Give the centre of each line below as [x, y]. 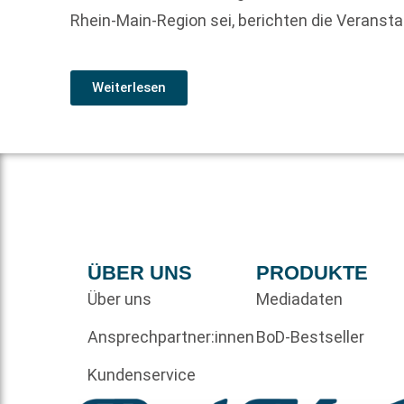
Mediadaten [299, 298]
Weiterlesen [129, 87]
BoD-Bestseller [310, 336]
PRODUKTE [312, 272]
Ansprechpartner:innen [171, 336]
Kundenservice [142, 374]
